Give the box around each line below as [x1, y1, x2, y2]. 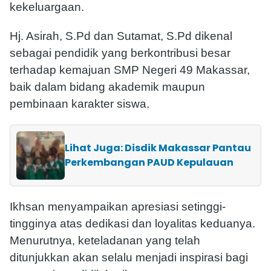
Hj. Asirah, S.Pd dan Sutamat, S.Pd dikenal [10, 29, 232, 42]
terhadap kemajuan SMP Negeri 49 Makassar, [10, 63, 250, 76]
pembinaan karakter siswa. [10, 97, 149, 110]
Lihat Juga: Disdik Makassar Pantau [65, 140, 251, 155]
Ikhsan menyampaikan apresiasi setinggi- [10, 200, 226, 213]
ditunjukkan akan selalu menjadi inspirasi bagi [10, 250, 248, 264]
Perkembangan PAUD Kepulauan [65, 155, 233, 169]
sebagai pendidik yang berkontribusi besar [10, 46, 230, 59]
